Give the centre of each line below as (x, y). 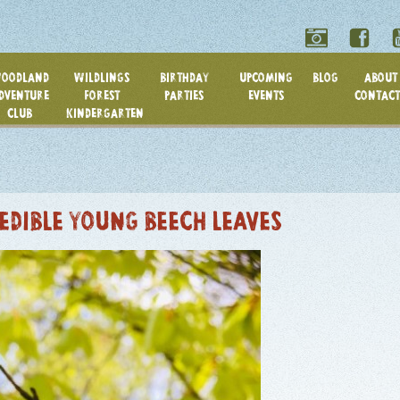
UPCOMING (266, 79)
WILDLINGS (102, 79)
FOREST (102, 97)
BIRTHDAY (184, 79)
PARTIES (184, 97)
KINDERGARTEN (105, 115)
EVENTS (266, 97)
